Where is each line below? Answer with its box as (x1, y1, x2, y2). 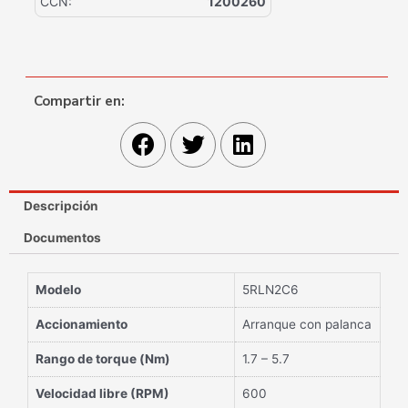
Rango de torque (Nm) (36, 351, 170, 366)
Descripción (24, 199, 99, 214)
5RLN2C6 (242, 281, 299, 297)
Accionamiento (36, 316, 127, 331)
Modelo (36, 281, 81, 297)
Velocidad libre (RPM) (36, 385, 169, 401)
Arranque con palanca (242, 316, 372, 331)
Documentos (24, 230, 102, 246)
